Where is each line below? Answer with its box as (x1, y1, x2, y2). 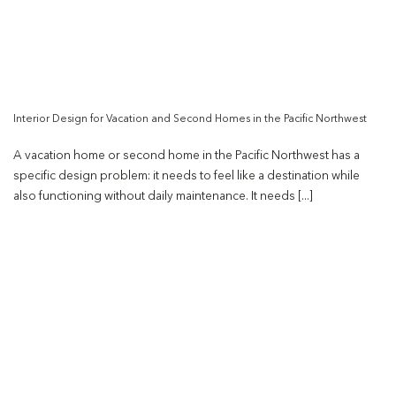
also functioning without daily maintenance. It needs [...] (13, 191, 313, 203)
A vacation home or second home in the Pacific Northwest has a (13, 150, 360, 163)
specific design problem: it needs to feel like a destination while (13, 171, 360, 183)
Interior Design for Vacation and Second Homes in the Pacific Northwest (13, 114, 367, 126)
